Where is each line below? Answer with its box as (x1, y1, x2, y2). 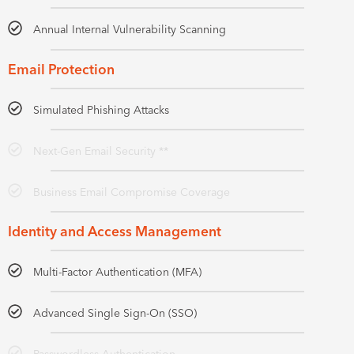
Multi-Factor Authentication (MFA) (33, 265, 202, 280)
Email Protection (8, 60, 115, 77)
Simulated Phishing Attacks (33, 102, 170, 117)
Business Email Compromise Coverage (33, 185, 231, 200)
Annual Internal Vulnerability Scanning (33, 22, 227, 37)
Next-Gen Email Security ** (33, 143, 169, 158)
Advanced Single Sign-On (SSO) (33, 306, 198, 321)
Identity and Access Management (8, 223, 221, 240)
